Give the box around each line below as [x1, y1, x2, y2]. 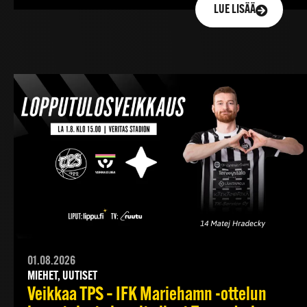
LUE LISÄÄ [214, 3, 256, 16]
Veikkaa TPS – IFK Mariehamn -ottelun [27, 286, 267, 306]
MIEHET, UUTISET [27, 270, 97, 284]
